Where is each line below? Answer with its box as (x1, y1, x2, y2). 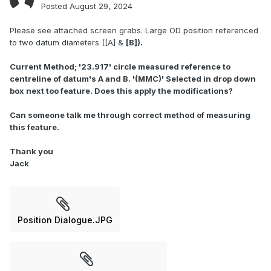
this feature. (10, 122, 59, 132)
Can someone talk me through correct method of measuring (10, 110, 250, 120)
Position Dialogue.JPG (18, 215, 113, 226)
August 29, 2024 (70, 1, 132, 11)
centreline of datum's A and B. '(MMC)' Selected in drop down (10, 74, 256, 84)
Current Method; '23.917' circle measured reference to (10, 62, 230, 72)
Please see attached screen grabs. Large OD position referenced (10, 25, 258, 36)
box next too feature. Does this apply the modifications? (10, 86, 233, 96)
